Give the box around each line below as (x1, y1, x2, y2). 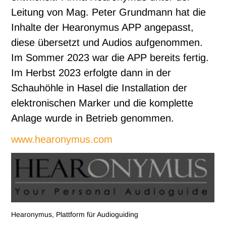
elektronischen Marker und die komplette (11, 97, 194, 108)
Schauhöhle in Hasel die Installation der (11, 82, 188, 93)
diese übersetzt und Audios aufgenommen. (11, 36, 203, 48)
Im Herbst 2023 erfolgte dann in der (11, 67, 172, 78)
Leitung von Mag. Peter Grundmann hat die (11, 6, 206, 18)
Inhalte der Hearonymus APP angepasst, (11, 21, 194, 33)
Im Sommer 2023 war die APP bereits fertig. (11, 51, 209, 63)
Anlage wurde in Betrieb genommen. (11, 112, 175, 124)
